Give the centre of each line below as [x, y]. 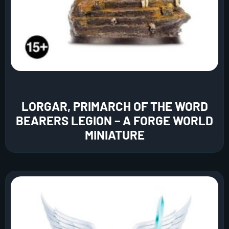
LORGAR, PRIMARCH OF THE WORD [114, 106]
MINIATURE [114, 135]
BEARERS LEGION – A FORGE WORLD [114, 121]
